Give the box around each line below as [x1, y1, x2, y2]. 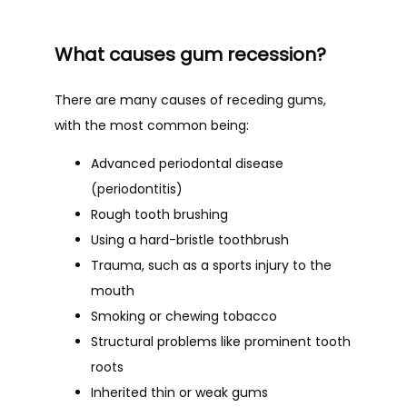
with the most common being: [55, 116, 249, 134]
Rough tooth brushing [91, 205, 228, 223]
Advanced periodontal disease [91, 154, 283, 173]
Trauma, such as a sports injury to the [91, 256, 332, 274]
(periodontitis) [91, 180, 183, 198]
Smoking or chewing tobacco [91, 307, 277, 325]
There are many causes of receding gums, [55, 91, 326, 109]
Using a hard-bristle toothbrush [91, 231, 289, 249]
